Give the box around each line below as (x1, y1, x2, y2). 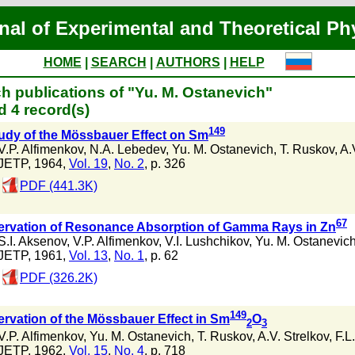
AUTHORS (155, 55, 220, 69)
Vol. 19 (69, 157, 108, 171)
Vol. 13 (69, 249, 108, 263)
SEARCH (90, 55, 147, 69)
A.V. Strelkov (258, 329, 329, 343)
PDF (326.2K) (20, 271, 97, 285)
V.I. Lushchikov (165, 235, 249, 249)
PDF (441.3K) (20, 179, 97, 193)
